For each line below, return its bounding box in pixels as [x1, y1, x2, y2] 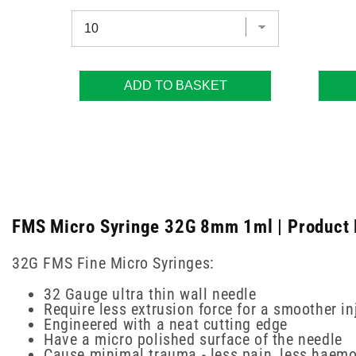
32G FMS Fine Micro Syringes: [12, 253, 215, 273]
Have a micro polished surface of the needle [44, 330, 342, 350]
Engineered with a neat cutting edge [44, 315, 288, 335]
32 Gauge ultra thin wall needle [44, 284, 257, 304]
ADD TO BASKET [123, 79, 227, 93]
